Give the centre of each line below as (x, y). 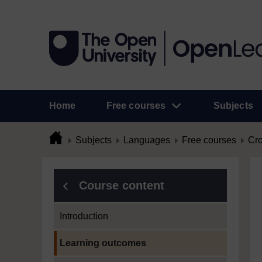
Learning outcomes (103, 243)
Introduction (84, 216)
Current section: (86, 237)
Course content (122, 185)
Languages (147, 140)
